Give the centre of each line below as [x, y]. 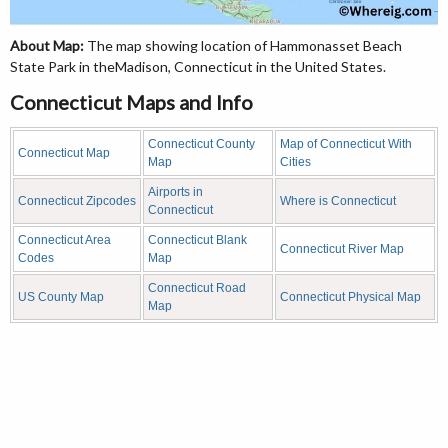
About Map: [47, 46]
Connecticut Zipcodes [77, 201]
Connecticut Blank [197, 240]
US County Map [61, 297]
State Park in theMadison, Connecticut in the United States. [198, 67]
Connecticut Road [197, 288]
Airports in [175, 192]
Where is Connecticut [338, 201]
